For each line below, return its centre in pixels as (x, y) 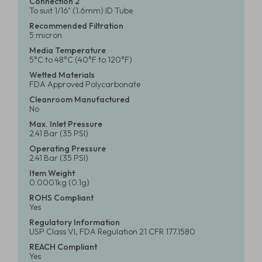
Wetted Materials (62, 75)
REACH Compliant (63, 247)
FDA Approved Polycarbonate (85, 84)
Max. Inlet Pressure (66, 124)
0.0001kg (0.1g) (59, 182)
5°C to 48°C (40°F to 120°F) (81, 60)
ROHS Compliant (61, 198)
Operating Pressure (68, 149)
